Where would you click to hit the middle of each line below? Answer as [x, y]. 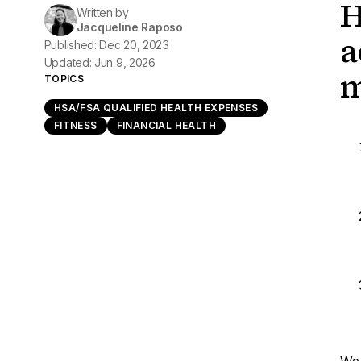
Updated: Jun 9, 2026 [100, 62]
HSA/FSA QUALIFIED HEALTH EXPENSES [156, 108]
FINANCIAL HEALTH [166, 125]
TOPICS [64, 79]
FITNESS [75, 125]
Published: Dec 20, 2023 [106, 45]
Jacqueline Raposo [129, 27]
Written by [102, 12]
